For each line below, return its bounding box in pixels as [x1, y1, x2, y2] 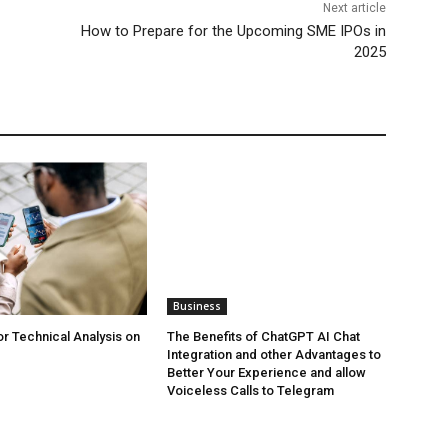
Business [173, 299, 222, 313]
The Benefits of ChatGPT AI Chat [167, 329, 361, 344]
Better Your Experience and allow [167, 365, 367, 380]
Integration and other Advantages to [167, 347, 382, 362]
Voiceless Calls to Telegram [167, 383, 335, 398]
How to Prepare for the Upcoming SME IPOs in [80, 21, 386, 40]
